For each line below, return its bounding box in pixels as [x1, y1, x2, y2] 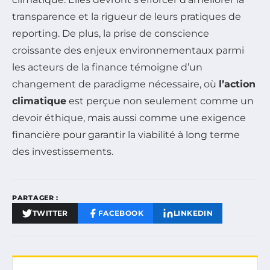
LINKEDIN [174, 208, 213, 218]
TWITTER [33, 208, 68, 218]
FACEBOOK [98, 208, 144, 218]
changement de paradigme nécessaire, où [12, 78, 219, 90]
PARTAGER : [12, 193, 58, 202]
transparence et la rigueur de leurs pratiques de [12, 10, 241, 22]
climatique [12, 95, 66, 107]
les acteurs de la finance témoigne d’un [12, 61, 202, 73]
